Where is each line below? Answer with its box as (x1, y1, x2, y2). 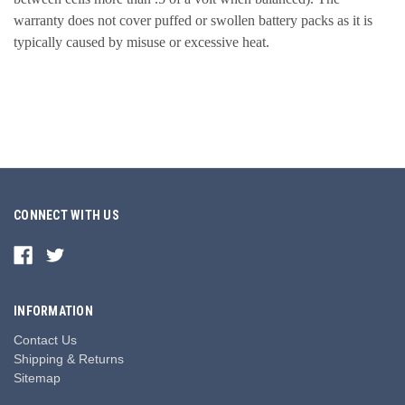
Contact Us (14, 332, 77, 347)
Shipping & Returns (14, 351, 124, 366)
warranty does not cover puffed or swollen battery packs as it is (14, 12, 372, 28)
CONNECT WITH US (14, 207, 119, 222)
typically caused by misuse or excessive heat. (14, 33, 269, 50)
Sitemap (14, 370, 61, 385)
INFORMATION (14, 303, 93, 318)
